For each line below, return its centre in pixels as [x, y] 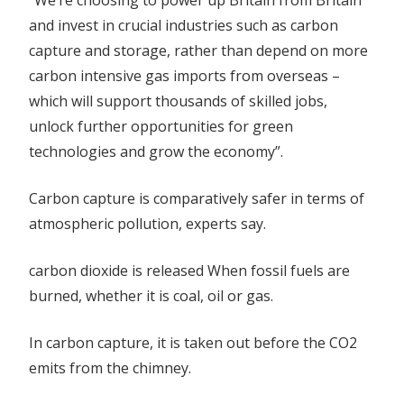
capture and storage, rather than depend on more [198, 50]
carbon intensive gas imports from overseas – [184, 76]
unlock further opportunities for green [161, 126]
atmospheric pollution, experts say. [147, 224]
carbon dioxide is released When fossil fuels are [189, 271]
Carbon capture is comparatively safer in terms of [197, 198]
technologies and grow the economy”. [156, 151]
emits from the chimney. [110, 368]
